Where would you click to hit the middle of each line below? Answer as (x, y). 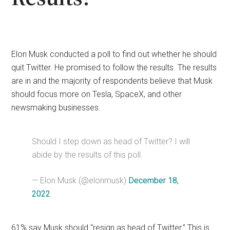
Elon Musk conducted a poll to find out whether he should (114, 54)
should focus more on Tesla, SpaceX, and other (97, 94)
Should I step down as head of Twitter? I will (111, 141)
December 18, (154, 180)
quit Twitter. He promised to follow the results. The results (114, 67)
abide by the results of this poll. (88, 155)
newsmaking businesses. (56, 107)
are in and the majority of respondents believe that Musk (112, 81)
